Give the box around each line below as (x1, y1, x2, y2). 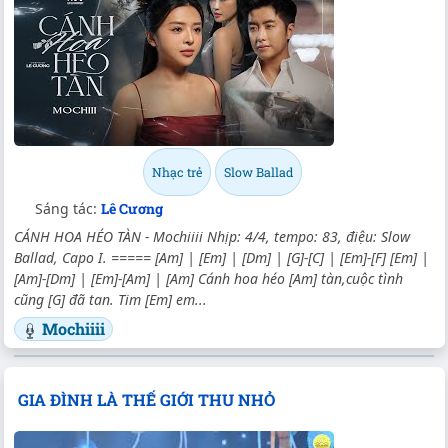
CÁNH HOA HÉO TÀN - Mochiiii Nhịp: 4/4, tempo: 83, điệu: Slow (14, 227, 410, 247)
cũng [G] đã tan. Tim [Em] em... (14, 290, 207, 310)
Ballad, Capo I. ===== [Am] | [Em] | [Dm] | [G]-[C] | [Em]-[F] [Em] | (14, 248, 429, 268)
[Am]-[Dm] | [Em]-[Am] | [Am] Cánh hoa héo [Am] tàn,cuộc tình (14, 269, 403, 289)
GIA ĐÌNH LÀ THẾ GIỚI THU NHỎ (17, 389, 275, 411)
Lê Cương (101, 199, 163, 219)
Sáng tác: (35, 199, 101, 219)
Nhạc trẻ (151, 164, 202, 181)
